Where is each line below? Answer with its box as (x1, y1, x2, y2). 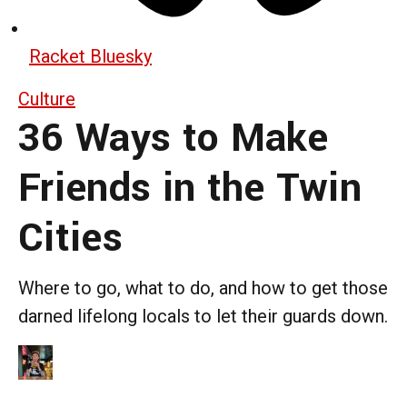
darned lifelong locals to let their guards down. (18, 304, 388, 327)
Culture (18, 87, 75, 110)
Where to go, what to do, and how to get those (18, 276, 388, 299)
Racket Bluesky (29, 45, 152, 67)
